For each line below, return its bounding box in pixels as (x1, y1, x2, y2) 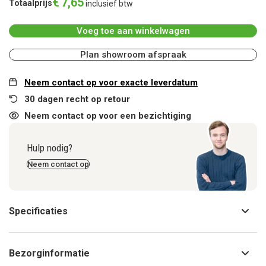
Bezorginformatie (9, 248, 90, 259)
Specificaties (9, 205, 68, 217)
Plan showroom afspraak (80, 49, 186, 61)
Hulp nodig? (27, 142, 72, 154)
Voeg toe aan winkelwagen (76, 26, 190, 37)
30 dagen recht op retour (24, 94, 130, 105)
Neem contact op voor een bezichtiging (24, 110, 191, 122)
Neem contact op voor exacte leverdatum (24, 77, 198, 88)
